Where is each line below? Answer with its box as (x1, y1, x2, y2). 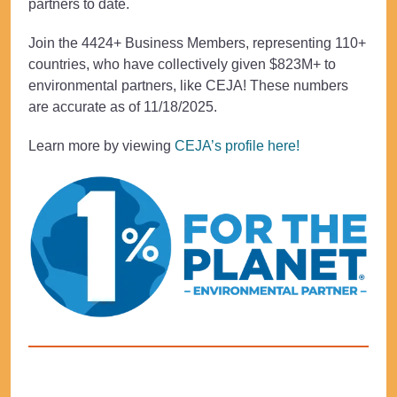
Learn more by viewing (28, 138, 175, 154)
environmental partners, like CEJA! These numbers (28, 78, 348, 94)
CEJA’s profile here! (175, 138, 300, 154)
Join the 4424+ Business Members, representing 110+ (28, 35, 366, 51)
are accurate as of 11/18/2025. (28, 99, 217, 115)
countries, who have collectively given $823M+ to (28, 57, 336, 73)
